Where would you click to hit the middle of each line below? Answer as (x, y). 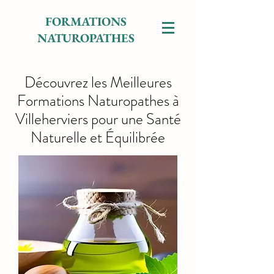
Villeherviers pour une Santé (98, 119)
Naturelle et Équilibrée (98, 138)
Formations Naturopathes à (98, 101)
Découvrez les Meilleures (98, 83)
